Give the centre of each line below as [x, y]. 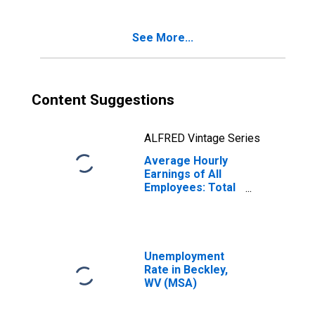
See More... [163, 38]
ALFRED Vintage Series [202, 138]
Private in [170, 201]
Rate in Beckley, [186, 270]
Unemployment [184, 256]
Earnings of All [183, 174]
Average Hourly [186, 161]
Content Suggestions [103, 100]
